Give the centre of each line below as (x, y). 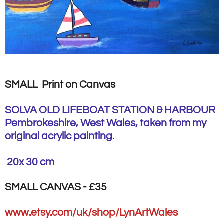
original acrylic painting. (61, 136)
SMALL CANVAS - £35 (56, 187)
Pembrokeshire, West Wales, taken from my (106, 123)
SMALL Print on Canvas (60, 85)
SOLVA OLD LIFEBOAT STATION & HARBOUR (110, 110)
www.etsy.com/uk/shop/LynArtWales (91, 212)
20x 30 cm (30, 162)
